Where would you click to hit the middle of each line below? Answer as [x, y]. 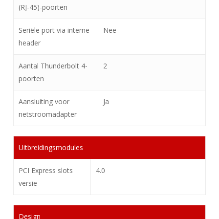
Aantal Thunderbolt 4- [53, 66]
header [29, 43]
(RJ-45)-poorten [43, 7]
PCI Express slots [45, 170]
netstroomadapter [47, 114]
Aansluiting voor [44, 101]
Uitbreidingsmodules [51, 147]
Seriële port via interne [54, 30]
